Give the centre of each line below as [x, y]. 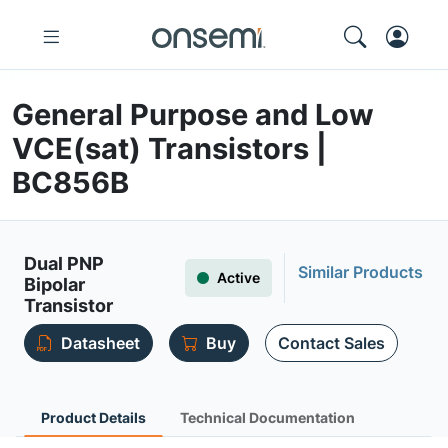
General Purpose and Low [193, 114]
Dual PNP [64, 263]
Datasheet [100, 343]
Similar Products [360, 272]
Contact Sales [331, 343]
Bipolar [54, 284]
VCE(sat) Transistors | [169, 148]
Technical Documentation [267, 417]
